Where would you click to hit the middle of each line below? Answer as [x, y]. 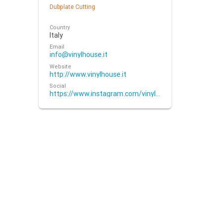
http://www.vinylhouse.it [88, 74]
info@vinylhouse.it [79, 55]
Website [61, 66]
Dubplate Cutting [73, 7]
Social [58, 86]
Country [60, 27]
